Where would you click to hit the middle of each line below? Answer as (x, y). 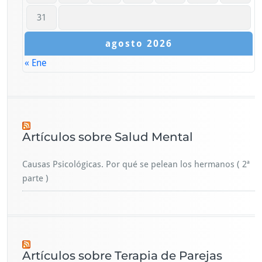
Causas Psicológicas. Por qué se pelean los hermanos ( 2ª (136, 165)
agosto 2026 (139, 44)
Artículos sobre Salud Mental (108, 137)
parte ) (35, 179)
